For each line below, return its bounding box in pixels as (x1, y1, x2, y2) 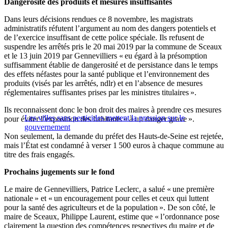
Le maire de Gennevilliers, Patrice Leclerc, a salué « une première (4, 185, 214, 194)
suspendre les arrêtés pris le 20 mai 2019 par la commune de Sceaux (4, 42, 222, 51)
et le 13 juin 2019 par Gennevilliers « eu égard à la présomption (4, 51, 207, 61)
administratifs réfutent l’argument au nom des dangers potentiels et (4, 24, 216, 33)
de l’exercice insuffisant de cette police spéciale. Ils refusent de (4, 33, 204, 42)
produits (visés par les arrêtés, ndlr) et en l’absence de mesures (4, 79, 203, 88)
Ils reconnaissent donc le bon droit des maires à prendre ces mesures (4, 105, 221, 115)
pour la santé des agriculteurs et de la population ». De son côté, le (4, 203, 215, 212)
